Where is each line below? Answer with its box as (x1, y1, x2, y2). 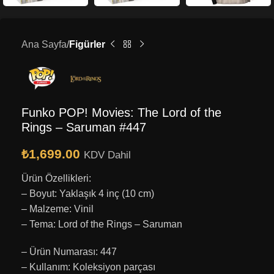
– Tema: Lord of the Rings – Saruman (21, 218, 182, 229)
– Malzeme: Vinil (21, 203, 94, 214)
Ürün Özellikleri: (21, 172, 91, 183)
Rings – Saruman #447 (21, 120, 146, 134)
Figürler (69, 39, 105, 50)
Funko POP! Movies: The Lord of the (21, 105, 221, 119)
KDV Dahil (84, 149, 131, 161)
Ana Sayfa (21, 39, 67, 50)
